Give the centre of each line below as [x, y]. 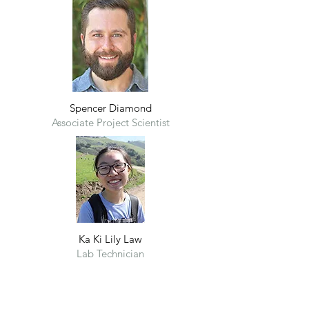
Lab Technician [110, 253]
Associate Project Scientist [110, 122]
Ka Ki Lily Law [110, 239]
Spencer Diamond [110, 108]
